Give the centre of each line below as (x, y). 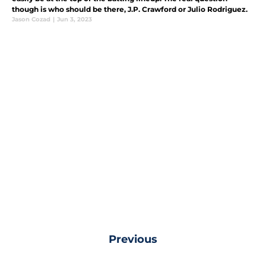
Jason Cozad (31, 19)
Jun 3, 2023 (75, 19)
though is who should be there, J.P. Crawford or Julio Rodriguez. (130, 9)
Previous (133, 239)
